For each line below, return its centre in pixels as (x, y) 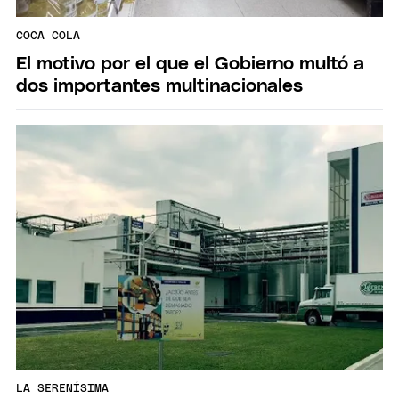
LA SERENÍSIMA (62, 389)
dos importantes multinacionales (159, 85)
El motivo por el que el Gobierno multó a (190, 63)
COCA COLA (48, 37)
